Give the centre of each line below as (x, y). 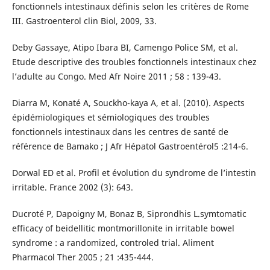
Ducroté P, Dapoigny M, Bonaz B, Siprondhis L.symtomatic (129, 214)
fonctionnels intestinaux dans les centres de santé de (120, 132)
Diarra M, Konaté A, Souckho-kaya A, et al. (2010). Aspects (128, 103)
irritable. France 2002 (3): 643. (72, 187)
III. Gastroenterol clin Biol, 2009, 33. (84, 21)
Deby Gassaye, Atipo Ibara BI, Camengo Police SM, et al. (125, 48)
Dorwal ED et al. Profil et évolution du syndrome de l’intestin (134, 173)
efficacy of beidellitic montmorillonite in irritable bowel (123, 228)
